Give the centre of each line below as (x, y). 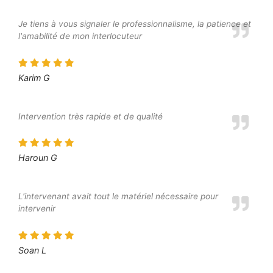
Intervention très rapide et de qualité (90, 116)
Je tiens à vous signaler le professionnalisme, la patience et (135, 23)
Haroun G (38, 158)
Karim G (34, 77)
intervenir (37, 209)
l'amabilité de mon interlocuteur (80, 36)
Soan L (32, 250)
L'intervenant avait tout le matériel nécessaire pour (118, 197)
